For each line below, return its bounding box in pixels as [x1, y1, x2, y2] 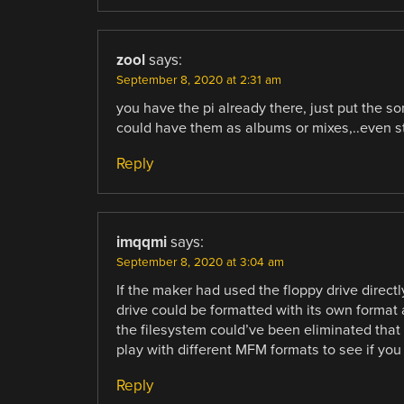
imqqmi [115, 232, 167, 252]
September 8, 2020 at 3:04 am [115, 254, 284, 270]
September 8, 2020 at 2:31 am [115, 72, 281, 87]
